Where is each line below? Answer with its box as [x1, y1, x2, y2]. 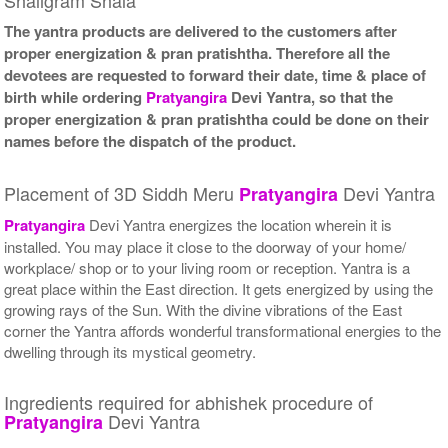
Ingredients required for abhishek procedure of [4, 388, 374, 415]
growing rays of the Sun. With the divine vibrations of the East [4, 298, 403, 320]
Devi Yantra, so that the [227, 85, 394, 108]
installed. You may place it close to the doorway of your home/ [4, 235, 407, 257]
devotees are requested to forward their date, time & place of [4, 63, 427, 86]
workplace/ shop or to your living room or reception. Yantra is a [4, 256, 411, 278]
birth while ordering [4, 85, 147, 108]
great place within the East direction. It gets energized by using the [4, 277, 434, 299]
